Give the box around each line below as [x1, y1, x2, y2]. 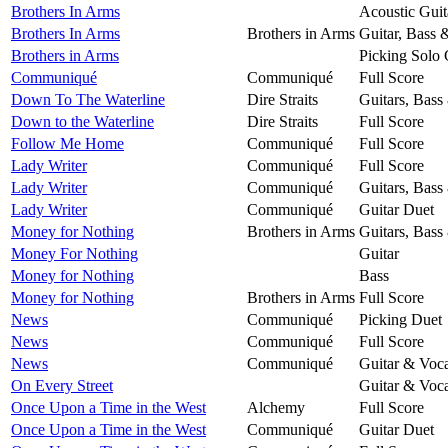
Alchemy [247, 398, 305, 416]
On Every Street [11, 376, 113, 394]
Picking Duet [359, 310, 442, 328]
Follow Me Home [11, 134, 124, 152]
